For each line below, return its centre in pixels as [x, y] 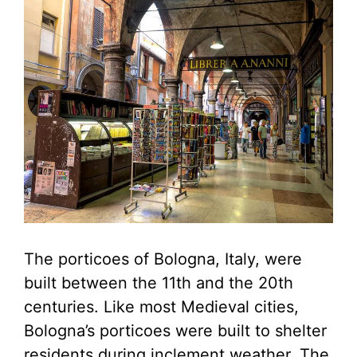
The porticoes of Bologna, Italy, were [163, 259]
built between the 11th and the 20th [159, 283]
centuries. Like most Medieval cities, [161, 307]
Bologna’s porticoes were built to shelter [175, 331]
